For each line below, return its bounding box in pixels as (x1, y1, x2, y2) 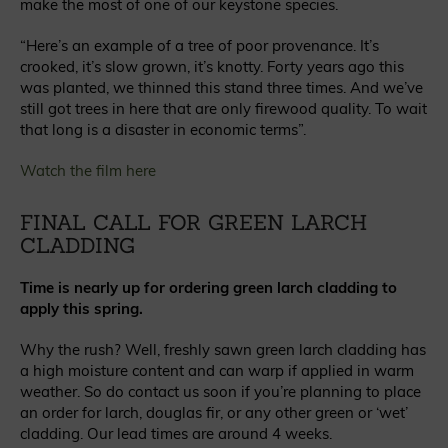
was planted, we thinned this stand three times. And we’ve (20, 78, 423, 98)
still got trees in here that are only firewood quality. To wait (20, 99, 427, 119)
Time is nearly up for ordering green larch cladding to (20, 278, 397, 298)
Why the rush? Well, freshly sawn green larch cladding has (20, 340, 426, 360)
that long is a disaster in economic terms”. (20, 120, 306, 140)
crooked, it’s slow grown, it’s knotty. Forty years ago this (20, 57, 404, 77)
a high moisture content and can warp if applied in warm (20, 361, 414, 381)
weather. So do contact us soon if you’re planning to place (20, 382, 421, 402)
